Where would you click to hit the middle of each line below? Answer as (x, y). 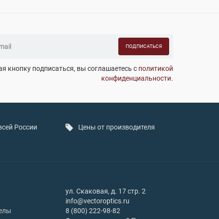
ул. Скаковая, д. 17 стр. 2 (106, 191)
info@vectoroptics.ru (98, 201)
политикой (156, 68)
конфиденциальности (136, 78)
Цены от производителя (117, 127)
